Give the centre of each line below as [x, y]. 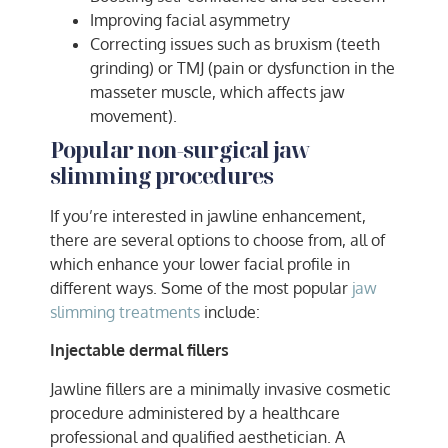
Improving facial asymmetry [190, 19]
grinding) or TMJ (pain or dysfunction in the [242, 67]
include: [230, 311]
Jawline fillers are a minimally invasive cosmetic [220, 388]
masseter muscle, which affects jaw [217, 91]
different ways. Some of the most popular [201, 287]
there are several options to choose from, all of [217, 239]
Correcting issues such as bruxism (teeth [235, 43]
